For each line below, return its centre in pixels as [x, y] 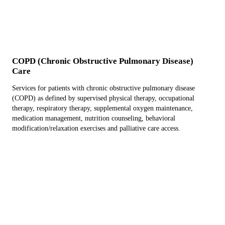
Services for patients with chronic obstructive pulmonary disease [103, 88]
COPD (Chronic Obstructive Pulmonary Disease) [103, 61]
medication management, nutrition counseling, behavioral [94, 118]
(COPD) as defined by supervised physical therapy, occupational [103, 98]
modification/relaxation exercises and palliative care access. [96, 128]
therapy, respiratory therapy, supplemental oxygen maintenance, [102, 108]
